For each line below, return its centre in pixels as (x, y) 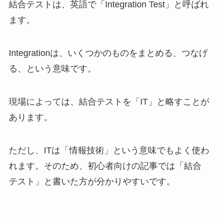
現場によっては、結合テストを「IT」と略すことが (109, 101)
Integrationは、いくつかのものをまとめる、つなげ (108, 53)
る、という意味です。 (52, 68)
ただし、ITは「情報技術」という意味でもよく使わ (109, 150)
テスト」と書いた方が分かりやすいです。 (92, 181)
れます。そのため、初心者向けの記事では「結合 (105, 166)
